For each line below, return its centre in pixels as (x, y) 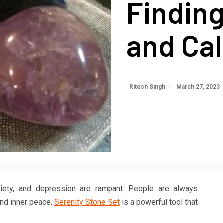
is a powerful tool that (159, 202)
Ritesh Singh (148, 87)
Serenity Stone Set (87, 202)
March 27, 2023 (198, 87)
